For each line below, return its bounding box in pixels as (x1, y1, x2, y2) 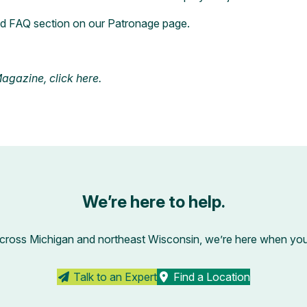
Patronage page (107, 16, 187, 30)
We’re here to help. (82, 191, 225, 212)
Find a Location (171, 270, 250, 284)
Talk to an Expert (71, 270, 157, 284)
